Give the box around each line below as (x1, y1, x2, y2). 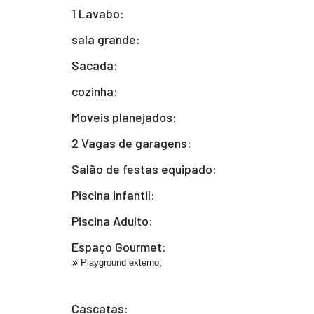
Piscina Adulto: (71, 213, 153, 228)
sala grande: (71, 32, 140, 47)
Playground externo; (81, 257, 162, 268)
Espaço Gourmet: (71, 239, 166, 254)
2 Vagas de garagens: (71, 135, 191, 151)
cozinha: (71, 83, 118, 99)
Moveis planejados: (71, 109, 177, 125)
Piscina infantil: (71, 187, 155, 203)
